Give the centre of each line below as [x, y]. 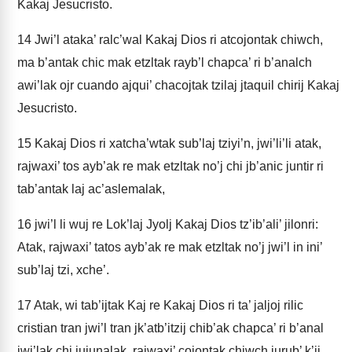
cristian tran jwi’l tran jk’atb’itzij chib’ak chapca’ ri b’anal [170, 328]
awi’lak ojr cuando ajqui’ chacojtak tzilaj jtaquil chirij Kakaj [178, 85]
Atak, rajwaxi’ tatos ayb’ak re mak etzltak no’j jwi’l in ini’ [170, 247]
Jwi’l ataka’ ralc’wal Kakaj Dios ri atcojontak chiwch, [177, 40]
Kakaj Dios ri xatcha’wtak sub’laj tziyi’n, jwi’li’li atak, [176, 143]
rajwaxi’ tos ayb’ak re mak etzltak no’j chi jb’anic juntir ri [170, 166]
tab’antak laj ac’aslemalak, [91, 189]
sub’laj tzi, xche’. [63, 270]
